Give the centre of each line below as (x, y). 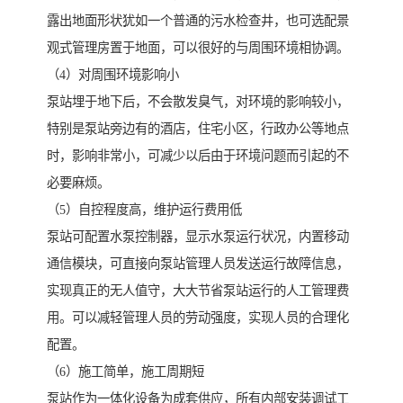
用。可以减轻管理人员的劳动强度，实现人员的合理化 (198, 317)
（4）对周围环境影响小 (113, 74)
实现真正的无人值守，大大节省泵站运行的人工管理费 (198, 290)
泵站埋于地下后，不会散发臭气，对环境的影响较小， (198, 101)
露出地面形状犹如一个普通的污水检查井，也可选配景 (198, 20)
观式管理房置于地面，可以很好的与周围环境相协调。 (198, 47)
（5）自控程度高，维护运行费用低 (144, 209)
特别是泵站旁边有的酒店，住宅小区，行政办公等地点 (198, 128)
